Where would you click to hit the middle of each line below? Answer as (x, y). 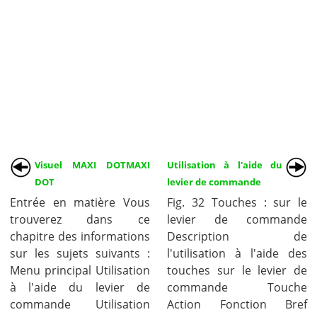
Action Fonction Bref (237, 304)
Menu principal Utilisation (80, 270)
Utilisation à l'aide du (225, 165)
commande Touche (237, 287)
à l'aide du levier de (80, 287)
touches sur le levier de (237, 270)
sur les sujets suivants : (80, 253)
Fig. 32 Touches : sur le (237, 202)
